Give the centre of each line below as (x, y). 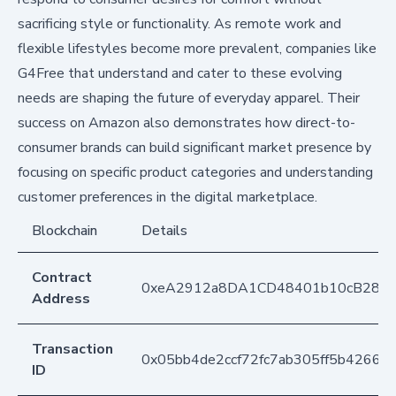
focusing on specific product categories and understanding (195, 173)
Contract (62, 278)
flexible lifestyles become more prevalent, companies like (197, 49)
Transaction (72, 350)
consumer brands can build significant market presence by (194, 148)
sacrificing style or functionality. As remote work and (179, 24)
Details (164, 231)
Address (61, 299)
